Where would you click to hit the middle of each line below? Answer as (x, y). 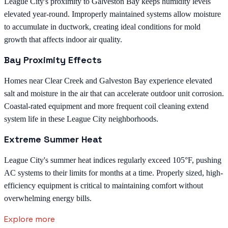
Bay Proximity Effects (53, 60)
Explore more (30, 219)
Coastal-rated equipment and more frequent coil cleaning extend (106, 106)
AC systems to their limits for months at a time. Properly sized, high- (113, 173)
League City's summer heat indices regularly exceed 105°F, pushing (113, 160)
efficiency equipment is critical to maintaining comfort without (104, 185)
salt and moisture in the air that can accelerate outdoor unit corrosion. (114, 93)
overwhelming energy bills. (48, 198)
